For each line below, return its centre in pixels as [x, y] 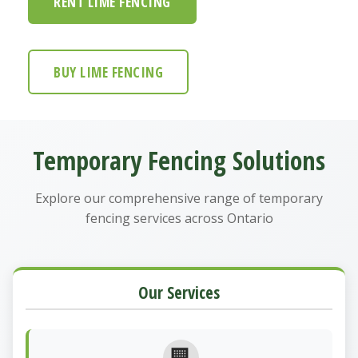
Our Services [179, 292]
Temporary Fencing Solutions [179, 160]
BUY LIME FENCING [108, 72]
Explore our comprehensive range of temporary [179, 198]
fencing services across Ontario [179, 218]
